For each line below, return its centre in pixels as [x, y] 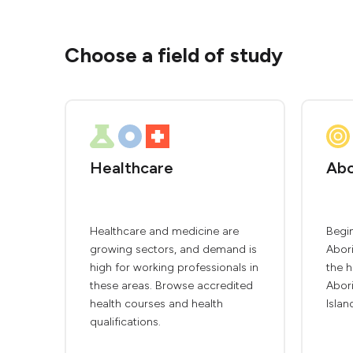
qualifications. [125, 322]
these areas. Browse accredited [171, 286]
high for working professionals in [174, 268]
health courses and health [156, 304]
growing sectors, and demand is [173, 249]
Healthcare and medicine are [164, 231]
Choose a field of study [174, 55]
